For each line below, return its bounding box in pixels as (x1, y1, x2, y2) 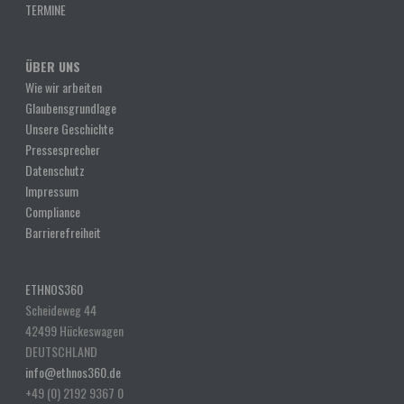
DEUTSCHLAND (25, 341, 98, 361)
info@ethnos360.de (25, 362, 122, 381)
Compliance (25, 201, 81, 221)
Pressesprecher (25, 139, 101, 159)
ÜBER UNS (25, 56, 81, 76)
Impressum (25, 180, 79, 200)
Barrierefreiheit (25, 222, 102, 242)
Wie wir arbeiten (25, 77, 103, 96)
